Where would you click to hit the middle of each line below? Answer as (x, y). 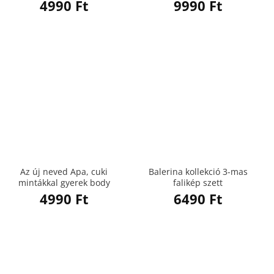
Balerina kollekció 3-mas (198, 171)
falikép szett (198, 182)
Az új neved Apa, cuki (64, 171)
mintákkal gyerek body (64, 182)
